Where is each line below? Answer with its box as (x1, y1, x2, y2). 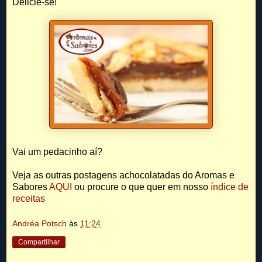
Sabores (12, 181, 47, 192)
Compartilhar (18, 238, 60, 247)
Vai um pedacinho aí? (12, 146, 102, 157)
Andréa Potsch (12, 219, 67, 229)
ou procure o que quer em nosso (72, 181, 211, 192)
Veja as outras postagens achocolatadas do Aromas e (12, 170, 235, 180)
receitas (12, 193, 45, 204)
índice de (211, 181, 249, 192)
